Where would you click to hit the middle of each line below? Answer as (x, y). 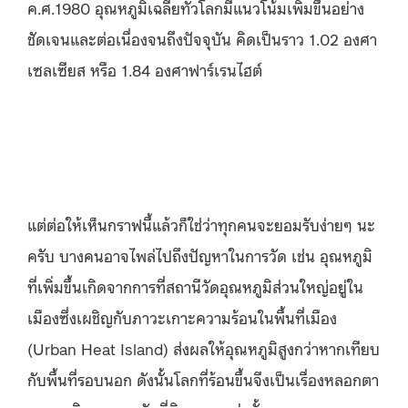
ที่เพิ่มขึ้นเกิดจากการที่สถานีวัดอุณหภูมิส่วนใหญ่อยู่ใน (195, 286)
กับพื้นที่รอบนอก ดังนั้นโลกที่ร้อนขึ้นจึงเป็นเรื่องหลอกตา (203, 378)
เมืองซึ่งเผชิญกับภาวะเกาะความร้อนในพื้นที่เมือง (182, 316)
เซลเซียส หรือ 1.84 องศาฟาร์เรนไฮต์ (145, 69)
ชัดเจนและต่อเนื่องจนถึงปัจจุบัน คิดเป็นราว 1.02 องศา (202, 38)
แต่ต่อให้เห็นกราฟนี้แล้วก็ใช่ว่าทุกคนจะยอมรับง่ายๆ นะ (201, 224)
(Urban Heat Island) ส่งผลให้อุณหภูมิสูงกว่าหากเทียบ (204, 347)
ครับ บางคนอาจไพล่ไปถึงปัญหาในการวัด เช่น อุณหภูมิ (200, 255)
